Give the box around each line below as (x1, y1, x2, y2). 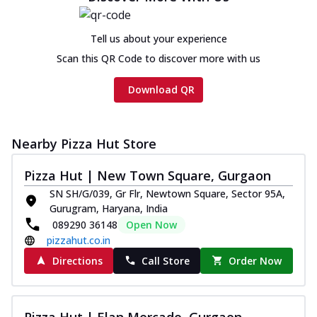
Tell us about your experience (90, 31, 227, 45)
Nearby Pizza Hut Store (11, 134, 156, 152)
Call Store (141, 253, 190, 267)
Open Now (126, 217, 177, 231)
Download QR (128, 82, 195, 96)
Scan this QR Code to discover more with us (57, 51, 260, 65)
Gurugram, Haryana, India (50, 201, 168, 215)
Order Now (229, 253, 282, 267)
